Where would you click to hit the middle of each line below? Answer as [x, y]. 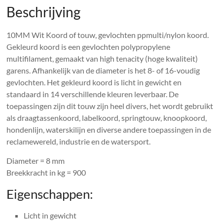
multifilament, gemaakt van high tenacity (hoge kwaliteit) [102, 58]
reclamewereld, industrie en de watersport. [79, 141]
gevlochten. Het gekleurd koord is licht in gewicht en [94, 82]
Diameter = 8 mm [36, 160]
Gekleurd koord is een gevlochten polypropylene [89, 46]
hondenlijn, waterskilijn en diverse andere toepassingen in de [109, 129]
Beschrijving [44, 12]
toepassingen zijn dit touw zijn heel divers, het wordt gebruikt [110, 106]
